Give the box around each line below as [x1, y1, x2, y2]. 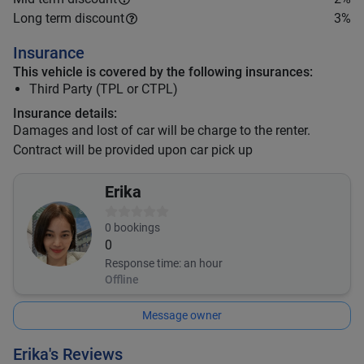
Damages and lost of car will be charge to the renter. [13, 123, 310, 138]
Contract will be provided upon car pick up [13, 142, 253, 158]
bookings [111, 221, 160, 234]
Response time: [105, 257, 181, 270]
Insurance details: [13, 106, 117, 121]
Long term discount [13, 11, 124, 26]
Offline [105, 273, 139, 286]
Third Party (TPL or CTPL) [29, 81, 178, 97]
